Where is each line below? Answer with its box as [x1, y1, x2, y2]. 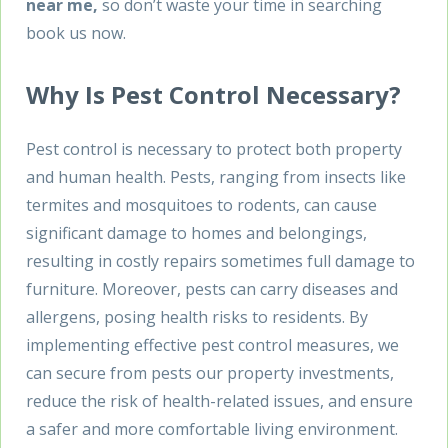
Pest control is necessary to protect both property [26, 137, 402, 160]
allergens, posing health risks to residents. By [26, 305, 368, 328]
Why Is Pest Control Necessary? [26, 77, 401, 111]
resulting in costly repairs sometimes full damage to [26, 249, 415, 272]
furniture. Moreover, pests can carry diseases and [26, 277, 398, 300]
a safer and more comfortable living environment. [26, 417, 398, 440]
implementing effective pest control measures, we [26, 333, 399, 356]
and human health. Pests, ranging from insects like [26, 165, 406, 188]
